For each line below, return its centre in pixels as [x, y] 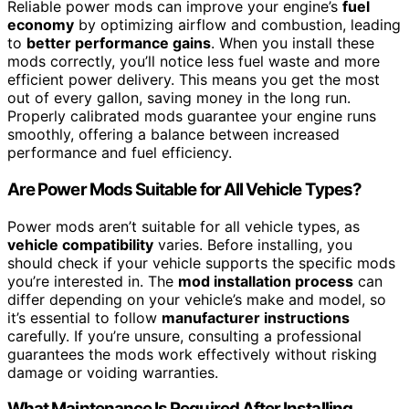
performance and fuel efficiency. [120, 153]
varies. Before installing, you [253, 244]
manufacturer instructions [256, 317]
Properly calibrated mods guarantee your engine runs [192, 116]
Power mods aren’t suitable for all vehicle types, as [184, 226]
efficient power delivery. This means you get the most [194, 80]
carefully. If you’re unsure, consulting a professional [184, 336]
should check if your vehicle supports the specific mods [201, 262]
